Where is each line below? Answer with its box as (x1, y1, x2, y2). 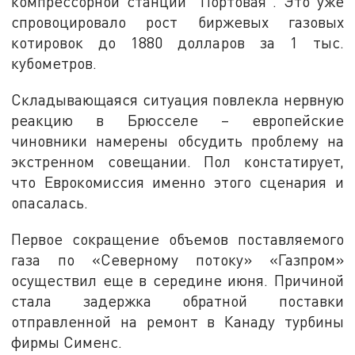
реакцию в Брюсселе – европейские (11, 110, 344, 129)
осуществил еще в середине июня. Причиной (11, 270, 344, 289)
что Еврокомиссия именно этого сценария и (11, 172, 344, 191)
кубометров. (11, 54, 97, 73)
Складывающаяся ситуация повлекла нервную (11, 90, 344, 109)
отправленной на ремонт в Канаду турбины (11, 311, 344, 330)
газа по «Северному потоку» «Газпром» (11, 250, 344, 269)
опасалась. (11, 193, 89, 212)
